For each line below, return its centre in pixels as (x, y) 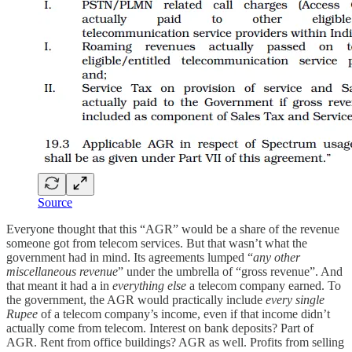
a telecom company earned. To (265, 286)
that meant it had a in (59, 286)
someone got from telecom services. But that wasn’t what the (157, 244)
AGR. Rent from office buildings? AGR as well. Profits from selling (175, 343)
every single (295, 300)
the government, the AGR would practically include (136, 300)
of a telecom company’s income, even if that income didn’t (184, 314)
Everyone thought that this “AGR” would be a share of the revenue (173, 229)
